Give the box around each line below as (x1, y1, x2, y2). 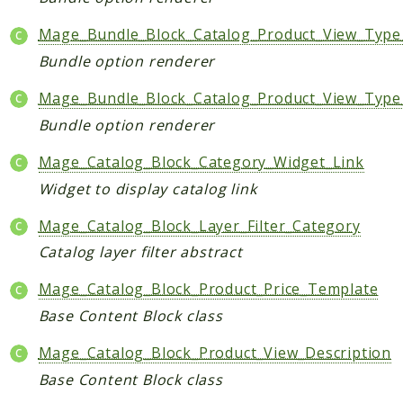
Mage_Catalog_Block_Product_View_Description (38, 343, 392, 363)
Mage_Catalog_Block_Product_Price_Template (38, 279, 379, 300)
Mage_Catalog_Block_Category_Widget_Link (38, 151, 364, 172)
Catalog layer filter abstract (38, 242, 243, 263)
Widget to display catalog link (38, 178, 257, 199)
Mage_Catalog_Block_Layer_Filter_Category (38, 215, 361, 236)
